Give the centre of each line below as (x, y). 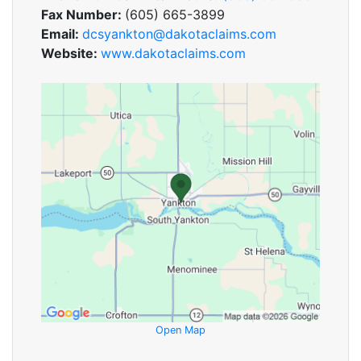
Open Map (180, 330)
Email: (62, 34)
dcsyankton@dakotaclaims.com (179, 34)
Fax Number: (83, 15)
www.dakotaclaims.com (173, 53)
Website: (71, 53)
